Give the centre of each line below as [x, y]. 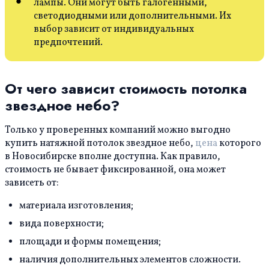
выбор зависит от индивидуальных [114, 30]
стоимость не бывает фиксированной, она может [115, 170]
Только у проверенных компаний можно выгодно [118, 131]
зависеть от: [32, 183]
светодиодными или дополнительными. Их [132, 17]
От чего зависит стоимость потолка [126, 89]
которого [239, 144]
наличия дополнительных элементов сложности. [130, 260]
